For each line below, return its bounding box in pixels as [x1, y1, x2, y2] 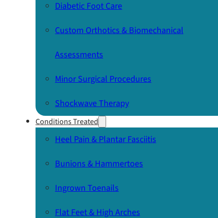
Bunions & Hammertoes [55, 158, 143, 170]
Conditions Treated [36, 116, 98, 127]
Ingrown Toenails [55, 182, 119, 194]
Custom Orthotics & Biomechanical [55, 24, 183, 36]
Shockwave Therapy [55, 97, 129, 109]
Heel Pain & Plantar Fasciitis [55, 133, 156, 145]
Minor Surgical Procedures [55, 73, 151, 85]
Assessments [55, 49, 103, 61]
